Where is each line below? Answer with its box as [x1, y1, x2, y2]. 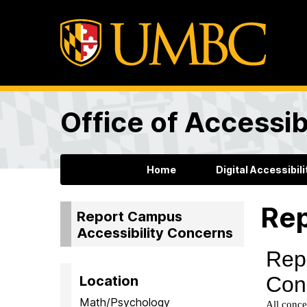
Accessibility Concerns [77, 224, 233, 241]
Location [79, 272, 138, 289]
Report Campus [77, 208, 182, 225]
